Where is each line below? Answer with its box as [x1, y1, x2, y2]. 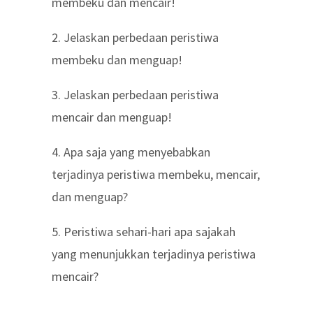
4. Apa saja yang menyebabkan [52, 144, 210, 160]
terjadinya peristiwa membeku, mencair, [52, 166, 260, 182]
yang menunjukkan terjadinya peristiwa [52, 246, 256, 262]
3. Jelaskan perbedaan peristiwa [52, 87, 219, 103]
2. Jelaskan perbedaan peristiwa [52, 29, 219, 45]
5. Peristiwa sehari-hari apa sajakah [52, 224, 235, 240]
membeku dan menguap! [52, 52, 182, 68]
